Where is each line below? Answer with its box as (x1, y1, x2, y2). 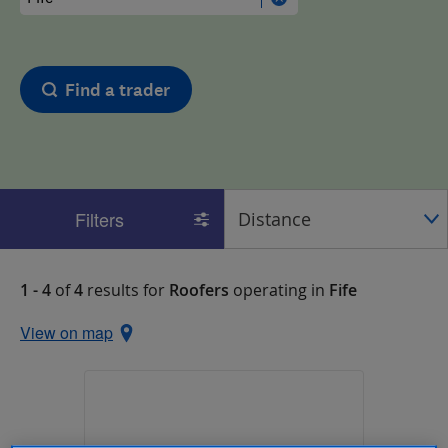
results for (83, 279, 169, 301)
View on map (20, 321, 113, 344)
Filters (75, 206, 124, 232)
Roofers (169, 279, 229, 301)
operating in (229, 279, 329, 301)
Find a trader (65, 79, 170, 102)
